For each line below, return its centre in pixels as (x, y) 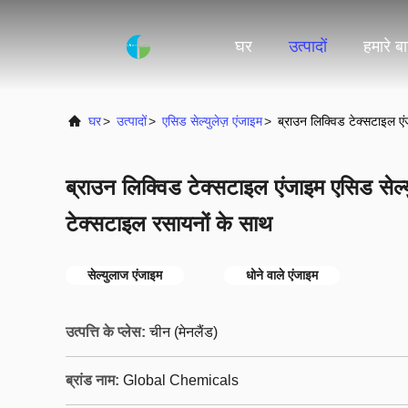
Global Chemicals (181, 380)
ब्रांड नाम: (92, 380)
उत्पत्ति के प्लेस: (106, 332)
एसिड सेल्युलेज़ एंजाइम (212, 121)
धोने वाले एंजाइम (282, 275)
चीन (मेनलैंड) (184, 332)
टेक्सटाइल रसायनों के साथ (169, 224)
